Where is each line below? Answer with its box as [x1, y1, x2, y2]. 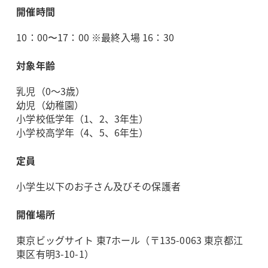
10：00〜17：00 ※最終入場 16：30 [16, 29, 174, 44]
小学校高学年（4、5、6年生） [16, 124, 149, 139]
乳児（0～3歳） [16, 83, 86, 98]
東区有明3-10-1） [16, 246, 94, 261]
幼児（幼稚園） [16, 97, 84, 112]
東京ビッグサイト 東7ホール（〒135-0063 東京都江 [16, 232, 243, 247]
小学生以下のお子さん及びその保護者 [16, 178, 181, 193]
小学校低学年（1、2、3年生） [16, 111, 149, 126]
